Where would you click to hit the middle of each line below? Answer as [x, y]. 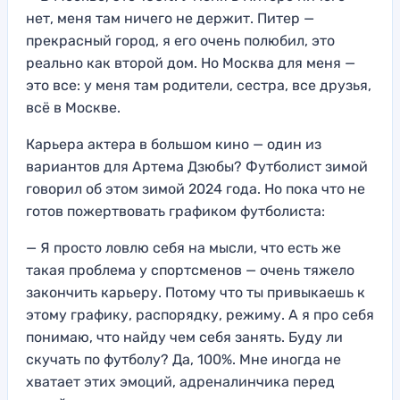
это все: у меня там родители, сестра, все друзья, [199, 85]
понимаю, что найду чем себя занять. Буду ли [184, 337]
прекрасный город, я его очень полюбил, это [180, 40]
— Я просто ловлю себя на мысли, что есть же [183, 247]
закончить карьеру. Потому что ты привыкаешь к [196, 292]
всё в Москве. [73, 107]
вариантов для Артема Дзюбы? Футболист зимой [197, 166]
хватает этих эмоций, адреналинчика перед [180, 381]
